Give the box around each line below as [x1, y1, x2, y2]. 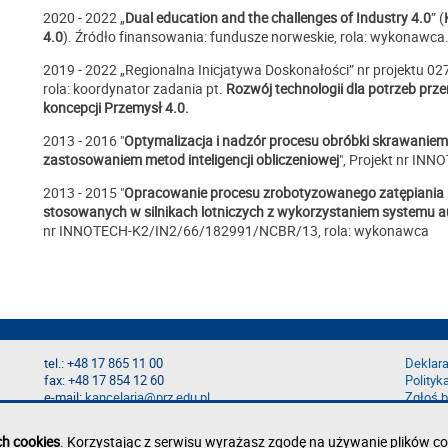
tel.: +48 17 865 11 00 [44, 355, 164, 373]
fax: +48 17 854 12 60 [44, 372, 165, 390]
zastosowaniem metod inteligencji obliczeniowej [43, 150, 339, 170]
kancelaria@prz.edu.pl [85, 389, 211, 407]
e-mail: [44, 389, 86, 407]
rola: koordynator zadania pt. [43, 79, 226, 99]
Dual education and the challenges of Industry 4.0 [125, 8, 431, 28]
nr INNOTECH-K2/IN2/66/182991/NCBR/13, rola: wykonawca [43, 221, 429, 241]
